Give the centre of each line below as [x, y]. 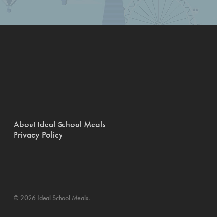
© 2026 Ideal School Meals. [52, 198]
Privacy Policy [38, 134]
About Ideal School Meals [59, 124]
